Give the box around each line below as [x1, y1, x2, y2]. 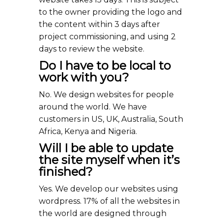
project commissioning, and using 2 [39, 32, 176, 41]
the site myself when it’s [39, 153, 180, 167]
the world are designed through [39, 209, 166, 218]
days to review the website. [39, 44, 144, 54]
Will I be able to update [39, 141, 173, 155]
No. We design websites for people [39, 90, 174, 99]
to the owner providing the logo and [39, 7, 182, 17]
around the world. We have [39, 102, 147, 111]
